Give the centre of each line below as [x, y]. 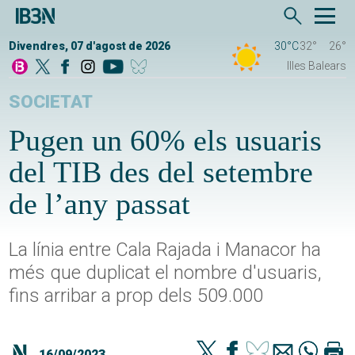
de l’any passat [100, 204]
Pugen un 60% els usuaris [166, 141]
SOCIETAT [51, 102]
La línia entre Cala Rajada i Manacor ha [165, 250]
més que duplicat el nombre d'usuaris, [166, 273]
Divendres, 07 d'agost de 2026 [90, 46]
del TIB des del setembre [161, 172]
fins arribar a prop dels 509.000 [136, 296]
